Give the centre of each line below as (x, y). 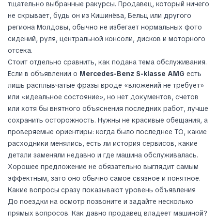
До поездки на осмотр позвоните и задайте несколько (101, 202)
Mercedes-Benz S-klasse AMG (132, 74)
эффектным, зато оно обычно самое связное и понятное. (104, 178)
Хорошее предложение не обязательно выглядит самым (103, 167)
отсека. (20, 51)
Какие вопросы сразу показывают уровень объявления (102, 190)
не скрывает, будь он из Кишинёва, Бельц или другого (100, 16)
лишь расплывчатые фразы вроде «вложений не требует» (106, 85)
